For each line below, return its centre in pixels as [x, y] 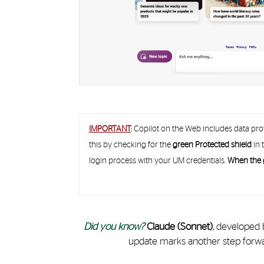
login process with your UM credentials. [158, 161]
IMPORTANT [110, 129]
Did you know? [114, 226]
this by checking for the [131, 145]
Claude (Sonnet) [179, 226]
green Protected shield [212, 145]
